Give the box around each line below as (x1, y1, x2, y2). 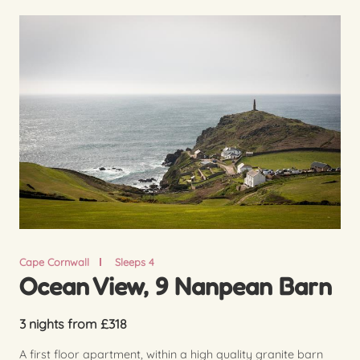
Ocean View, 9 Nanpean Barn (19, 271, 332, 301)
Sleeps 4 (114, 256, 154, 269)
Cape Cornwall (19, 256, 89, 269)
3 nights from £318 (19, 316, 127, 333)
